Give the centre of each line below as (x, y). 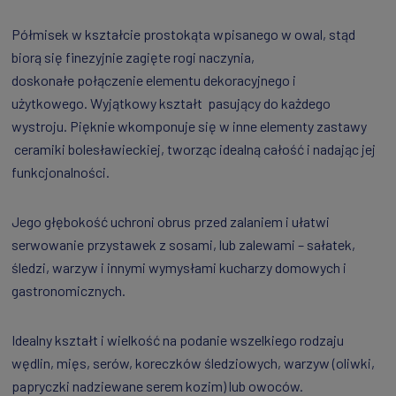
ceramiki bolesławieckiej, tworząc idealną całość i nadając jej (194, 149)
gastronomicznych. (69, 291)
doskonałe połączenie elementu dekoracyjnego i (154, 80)
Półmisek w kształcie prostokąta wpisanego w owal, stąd (183, 34)
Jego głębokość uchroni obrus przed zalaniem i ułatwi (171, 222)
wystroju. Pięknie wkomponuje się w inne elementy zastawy (189, 126)
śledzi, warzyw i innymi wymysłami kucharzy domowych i (179, 268)
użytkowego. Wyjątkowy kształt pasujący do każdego (171, 103)
